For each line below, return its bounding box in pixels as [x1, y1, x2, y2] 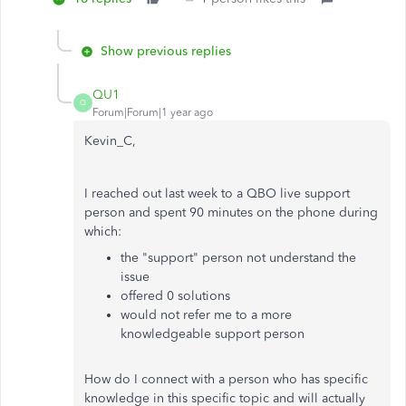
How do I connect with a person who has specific [84, 371, 368, 387]
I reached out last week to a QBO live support [84, 185, 350, 201]
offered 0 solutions [121, 287, 230, 304]
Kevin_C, [84, 132, 136, 149]
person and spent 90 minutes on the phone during [84, 204, 378, 220]
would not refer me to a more [121, 306, 292, 323]
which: [84, 223, 121, 239]
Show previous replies [101, 43, 231, 59]
